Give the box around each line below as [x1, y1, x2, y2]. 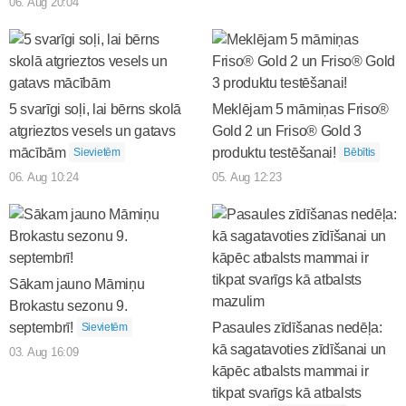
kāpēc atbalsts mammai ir [212, 362, 369, 379]
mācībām [9, 144, 66, 160]
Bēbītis [343, 145, 376, 159]
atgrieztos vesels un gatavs [9, 122, 176, 139]
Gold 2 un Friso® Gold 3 [212, 122, 362, 139]
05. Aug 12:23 [212, 169, 282, 184]
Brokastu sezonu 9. [9, 297, 128, 314]
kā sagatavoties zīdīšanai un [212, 341, 387, 357]
